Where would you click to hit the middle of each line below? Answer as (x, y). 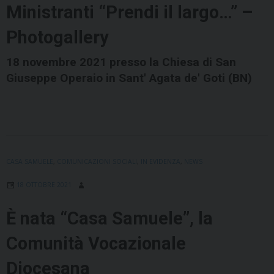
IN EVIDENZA (161, 162)
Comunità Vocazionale (96, 244)
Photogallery (57, 38)
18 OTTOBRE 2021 (44, 185)
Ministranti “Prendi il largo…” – (129, 13)
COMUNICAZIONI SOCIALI (97, 162)
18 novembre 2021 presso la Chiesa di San (121, 62)
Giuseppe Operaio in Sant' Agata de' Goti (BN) (129, 78)
